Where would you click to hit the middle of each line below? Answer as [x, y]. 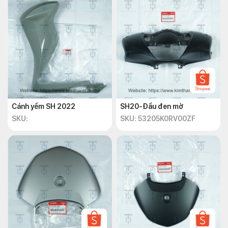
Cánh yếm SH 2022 [44, 106]
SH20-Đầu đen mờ [152, 106]
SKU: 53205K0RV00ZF [158, 119]
